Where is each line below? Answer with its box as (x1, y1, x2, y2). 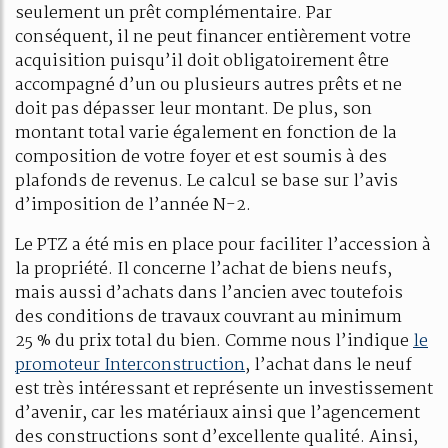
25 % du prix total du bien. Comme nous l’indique (15, 327, 413, 355)
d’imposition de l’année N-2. (15, 191, 251, 219)
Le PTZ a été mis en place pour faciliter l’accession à (15, 231, 431, 259)
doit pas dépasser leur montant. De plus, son (15, 95, 372, 123)
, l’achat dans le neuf (245, 351, 412, 379)
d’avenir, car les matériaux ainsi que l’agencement (15, 399, 420, 427)
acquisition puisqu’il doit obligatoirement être (15, 47, 389, 75)
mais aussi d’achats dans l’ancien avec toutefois (15, 279, 403, 307)
